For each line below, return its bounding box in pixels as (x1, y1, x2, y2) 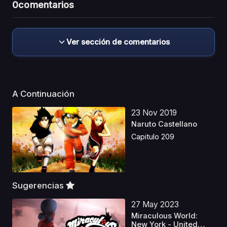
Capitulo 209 (131, 132, 175, 141)
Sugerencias (12, 180, 66, 191)
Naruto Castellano (131, 119, 198, 129)
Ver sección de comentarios (66, 36, 170, 47)
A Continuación (12, 88, 77, 99)
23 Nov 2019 (131, 107, 177, 118)
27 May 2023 (131, 199, 179, 209)
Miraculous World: (131, 211, 198, 221)
